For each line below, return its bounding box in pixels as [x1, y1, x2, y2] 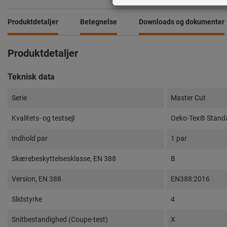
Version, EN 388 [12, 174, 61, 183]
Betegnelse [80, 17, 117, 26]
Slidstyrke [12, 195, 42, 203]
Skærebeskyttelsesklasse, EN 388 [12, 154, 116, 163]
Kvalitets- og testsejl [12, 113, 74, 122]
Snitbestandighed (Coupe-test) [12, 215, 108, 223]
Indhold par [12, 134, 48, 142]
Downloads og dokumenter [139, 17, 224, 26]
